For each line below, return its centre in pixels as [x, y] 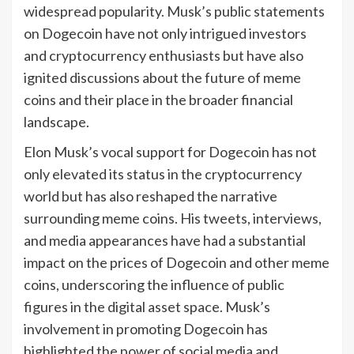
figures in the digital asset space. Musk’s [147, 306]
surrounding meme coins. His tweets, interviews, [173, 218]
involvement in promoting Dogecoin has [146, 328]
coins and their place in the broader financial [158, 99]
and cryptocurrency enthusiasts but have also [164, 55]
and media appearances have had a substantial [165, 240]
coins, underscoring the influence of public [154, 284]
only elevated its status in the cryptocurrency [163, 173]
